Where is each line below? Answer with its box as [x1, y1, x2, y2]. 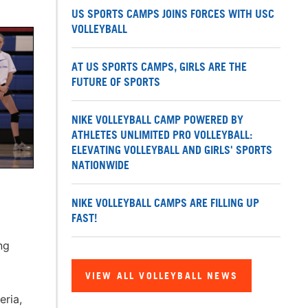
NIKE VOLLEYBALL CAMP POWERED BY [71, 113, 243, 127]
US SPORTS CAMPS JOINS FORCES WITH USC [71, 7, 274, 21]
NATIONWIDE [71, 158, 129, 173]
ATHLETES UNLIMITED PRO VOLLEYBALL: [71, 128, 252, 142]
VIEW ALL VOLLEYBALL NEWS [85, 269, 238, 282]
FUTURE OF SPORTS [71, 75, 160, 89]
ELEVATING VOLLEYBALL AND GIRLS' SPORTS [71, 143, 272, 157]
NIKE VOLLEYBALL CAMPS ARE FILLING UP [71, 196, 259, 210]
